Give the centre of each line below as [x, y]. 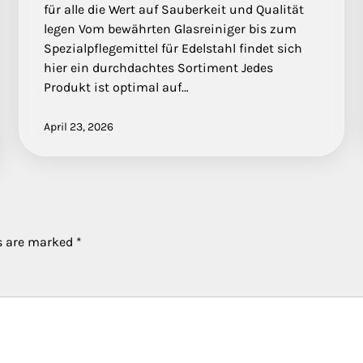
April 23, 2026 [78, 127]
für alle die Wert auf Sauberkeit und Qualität [173, 10]
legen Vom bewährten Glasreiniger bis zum [170, 29]
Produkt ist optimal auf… [116, 88]
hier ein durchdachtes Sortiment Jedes [158, 68]
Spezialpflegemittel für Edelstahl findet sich [173, 49]
